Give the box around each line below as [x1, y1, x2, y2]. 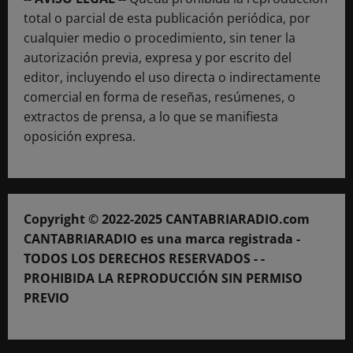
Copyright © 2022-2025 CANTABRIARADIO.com [24, 210, 310, 229]
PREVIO [24, 289, 69, 307]
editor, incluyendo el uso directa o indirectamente [24, 69, 321, 87]
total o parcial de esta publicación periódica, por [24, 9, 310, 28]
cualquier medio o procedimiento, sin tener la [24, 29, 295, 47]
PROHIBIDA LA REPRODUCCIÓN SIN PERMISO [24, 269, 303, 288]
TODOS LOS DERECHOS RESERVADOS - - [24, 250, 265, 268]
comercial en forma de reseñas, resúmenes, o [24, 88, 295, 106]
